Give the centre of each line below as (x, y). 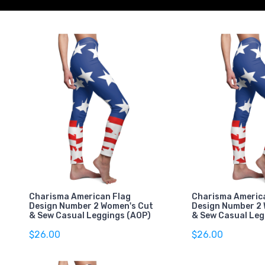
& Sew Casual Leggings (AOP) (90, 215)
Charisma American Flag (80, 196)
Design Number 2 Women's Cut (91, 206)
